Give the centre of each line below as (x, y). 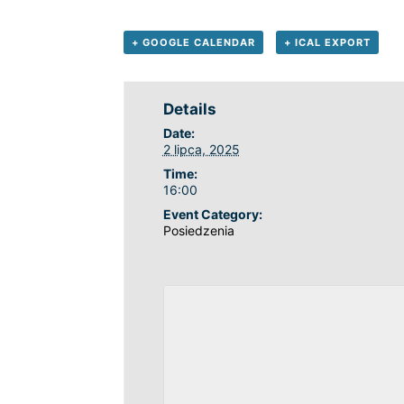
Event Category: (212, 214)
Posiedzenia (198, 230)
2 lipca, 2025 (201, 149)
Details (189, 109)
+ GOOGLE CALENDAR (193, 42)
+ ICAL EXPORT (327, 42)
